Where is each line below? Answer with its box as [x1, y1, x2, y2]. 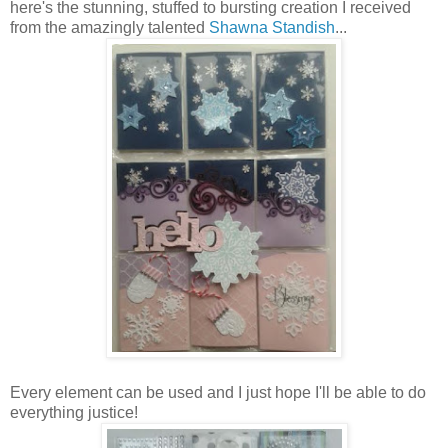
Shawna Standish [209, 18, 335, 36]
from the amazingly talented [10, 18, 209, 36]
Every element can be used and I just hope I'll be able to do [10, 383, 426, 401]
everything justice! [10, 403, 138, 421]
